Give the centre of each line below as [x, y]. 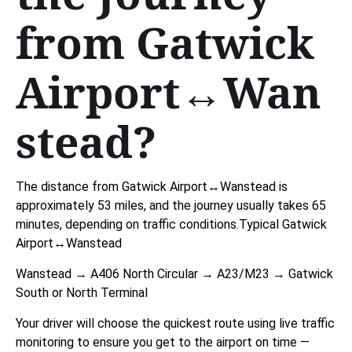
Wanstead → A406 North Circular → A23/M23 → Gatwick [174, 273]
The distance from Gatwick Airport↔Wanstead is [152, 186]
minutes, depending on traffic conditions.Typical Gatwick [171, 224]
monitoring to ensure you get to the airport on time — [163, 342]
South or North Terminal [82, 292]
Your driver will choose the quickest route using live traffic [175, 323]
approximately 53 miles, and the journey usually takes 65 [171, 205]
